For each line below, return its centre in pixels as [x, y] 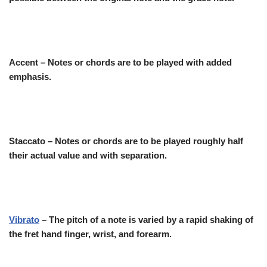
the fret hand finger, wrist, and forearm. [90, 234]
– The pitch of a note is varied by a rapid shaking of [146, 219]
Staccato [27, 141]
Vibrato [24, 219]
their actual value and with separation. [88, 155]
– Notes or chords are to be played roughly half [144, 141]
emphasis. [30, 76]
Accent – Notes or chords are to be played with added [120, 62]
